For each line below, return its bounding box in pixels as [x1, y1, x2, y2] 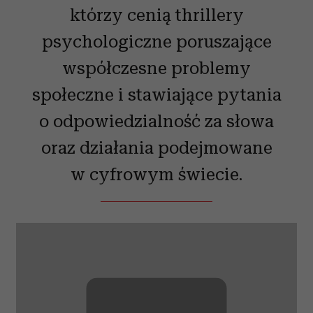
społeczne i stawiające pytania [31, 84, 282, 105]
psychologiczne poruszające [41, 31, 272, 52]
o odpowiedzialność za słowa [39, 110, 274, 132]
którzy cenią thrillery [69, 4, 244, 26]
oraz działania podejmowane [41, 137, 272, 159]
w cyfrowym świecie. [71, 163, 242, 185]
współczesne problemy [62, 57, 251, 79]
